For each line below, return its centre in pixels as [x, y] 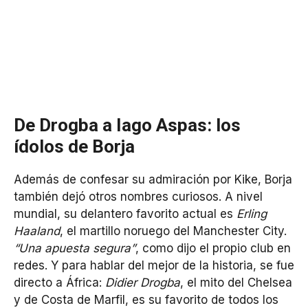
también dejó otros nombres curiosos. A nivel [138, 196]
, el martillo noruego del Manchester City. [173, 231]
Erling [252, 213]
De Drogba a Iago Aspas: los [127, 125]
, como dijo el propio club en [213, 248]
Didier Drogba [143, 282]
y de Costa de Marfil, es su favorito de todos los [146, 299]
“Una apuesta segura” [75, 248]
